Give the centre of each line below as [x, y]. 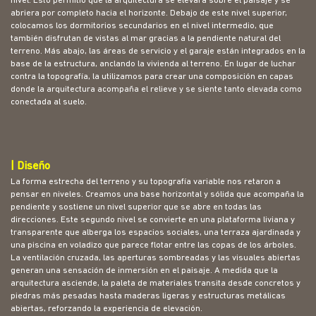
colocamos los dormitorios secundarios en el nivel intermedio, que [142, 26]
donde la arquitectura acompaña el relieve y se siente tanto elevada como [156, 90]
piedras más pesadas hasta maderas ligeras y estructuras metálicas [148, 297]
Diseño [34, 166]
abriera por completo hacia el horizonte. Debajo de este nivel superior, [149, 14]
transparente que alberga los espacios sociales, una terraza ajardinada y [156, 233]
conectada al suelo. [49, 103]
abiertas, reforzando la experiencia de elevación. [107, 309]
